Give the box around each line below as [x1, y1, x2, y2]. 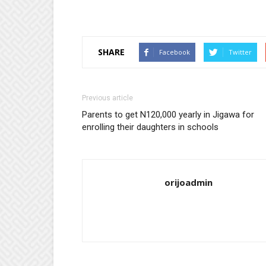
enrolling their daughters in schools [82, 121, 218, 132]
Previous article [82, 93, 133, 102]
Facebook [159, 47, 190, 56]
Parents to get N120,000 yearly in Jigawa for [82, 109, 254, 120]
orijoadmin [164, 176, 213, 188]
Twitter [229, 47, 252, 56]
